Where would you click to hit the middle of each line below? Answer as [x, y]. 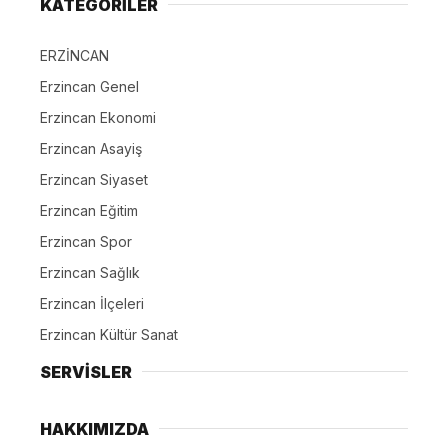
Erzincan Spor [86, 241]
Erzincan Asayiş [91, 148]
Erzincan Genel [89, 86]
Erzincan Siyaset [94, 179]
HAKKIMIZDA [94, 428]
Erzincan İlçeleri [92, 303]
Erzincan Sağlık [90, 272]
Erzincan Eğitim [89, 210]
